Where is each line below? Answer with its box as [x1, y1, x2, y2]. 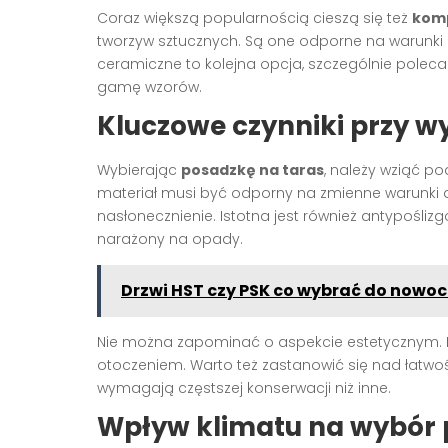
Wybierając [97, 160, 181, 181]
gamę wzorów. [97, 77, 202, 98]
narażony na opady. [97, 229, 243, 250]
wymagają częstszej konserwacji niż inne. [97, 378, 391, 399]
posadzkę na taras [181, 160, 324, 181]
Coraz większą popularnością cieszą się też [97, 8, 412, 29]
